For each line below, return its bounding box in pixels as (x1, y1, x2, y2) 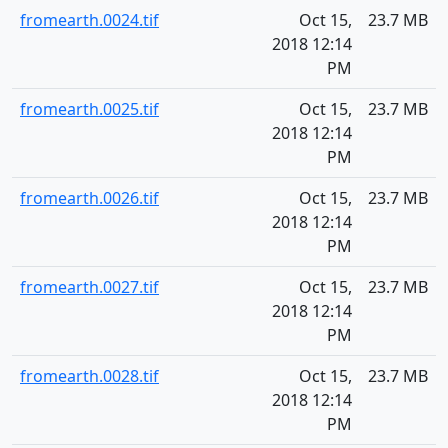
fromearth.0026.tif (20, 187, 159, 209)
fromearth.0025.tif (20, 98, 159, 120)
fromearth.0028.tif (20, 365, 159, 387)
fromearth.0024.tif (20, 9, 159, 31)
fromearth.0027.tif (20, 276, 159, 298)
